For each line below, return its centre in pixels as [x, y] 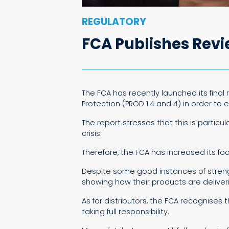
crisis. [92, 133]
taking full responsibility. [125, 211]
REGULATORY [114, 21]
